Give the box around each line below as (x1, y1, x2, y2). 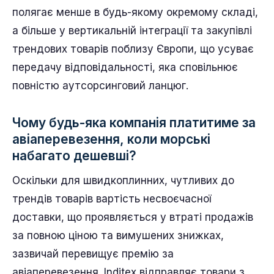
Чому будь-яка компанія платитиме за (12, 114, 256, 130)
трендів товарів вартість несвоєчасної (12, 192, 211, 205)
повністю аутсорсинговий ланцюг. (12, 79, 188, 92)
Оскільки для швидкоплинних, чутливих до (12, 174, 234, 187)
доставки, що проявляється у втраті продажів (12, 210, 253, 223)
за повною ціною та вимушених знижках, (12, 229, 224, 242)
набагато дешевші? (12, 147, 136, 163)
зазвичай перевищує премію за (12, 247, 174, 260)
